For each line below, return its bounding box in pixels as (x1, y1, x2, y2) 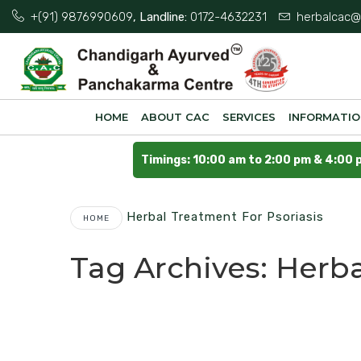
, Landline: (132, 10, 190, 25)
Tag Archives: (70, 250, 276, 286)
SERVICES (222, 110, 276, 123)
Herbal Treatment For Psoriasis (127, 209, 324, 224)
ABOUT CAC (141, 110, 210, 123)
